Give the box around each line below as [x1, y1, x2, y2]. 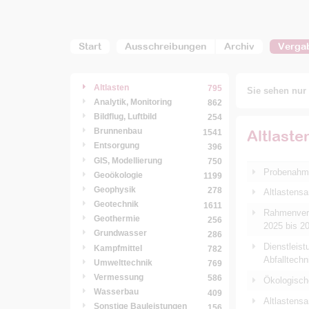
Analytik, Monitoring [94, 97, 172, 107]
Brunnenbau [94, 126, 142, 137]
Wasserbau [94, 287, 139, 297]
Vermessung [94, 272, 143, 283]
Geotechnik [94, 199, 139, 210]
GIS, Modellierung [94, 155, 162, 166]
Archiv [224, 41, 255, 52]
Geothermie [94, 214, 140, 224]
